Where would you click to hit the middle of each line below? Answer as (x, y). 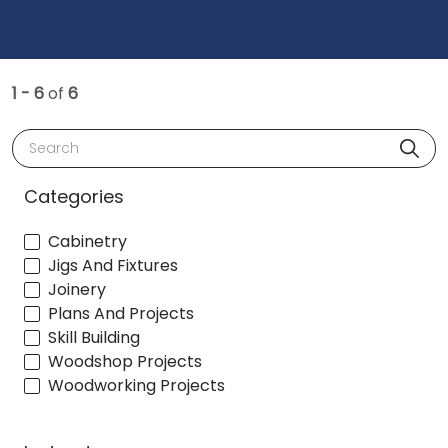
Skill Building (94, 338)
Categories (74, 196)
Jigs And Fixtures (113, 266)
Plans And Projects (121, 314)
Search (49, 140)
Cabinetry (87, 242)
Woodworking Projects (136, 386)
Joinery (77, 290)
